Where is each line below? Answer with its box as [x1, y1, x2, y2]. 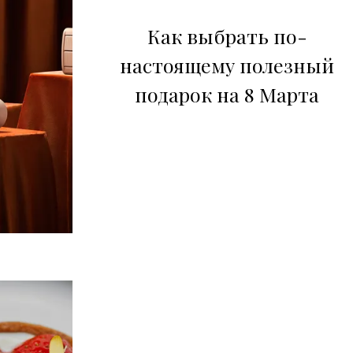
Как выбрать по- [147, 22, 307, 49]
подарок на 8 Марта [135, 80, 319, 107]
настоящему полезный [120, 51, 334, 78]
